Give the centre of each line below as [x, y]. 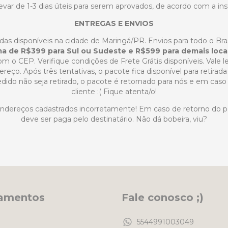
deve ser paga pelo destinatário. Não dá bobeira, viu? [114, 119]
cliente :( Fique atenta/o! [114, 92]
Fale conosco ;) [163, 197]
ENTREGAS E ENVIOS [114, 23]
